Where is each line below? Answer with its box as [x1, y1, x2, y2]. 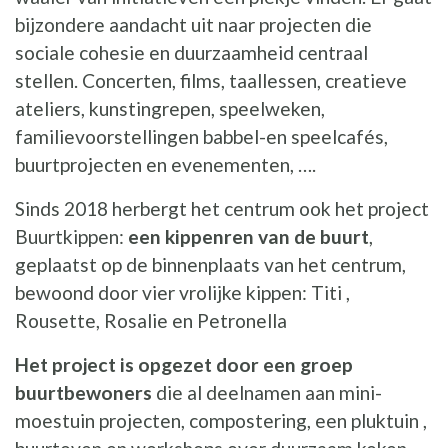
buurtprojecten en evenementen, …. [15, 153, 316, 177]
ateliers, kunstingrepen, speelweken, [15, 97, 325, 121]
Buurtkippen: [15, 225, 128, 249]
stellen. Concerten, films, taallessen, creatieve [15, 69, 407, 93]
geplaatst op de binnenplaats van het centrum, [15, 253, 406, 277]
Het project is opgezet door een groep [15, 353, 353, 377]
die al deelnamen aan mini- [152, 381, 382, 405]
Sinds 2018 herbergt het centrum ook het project [15, 197, 429, 221]
